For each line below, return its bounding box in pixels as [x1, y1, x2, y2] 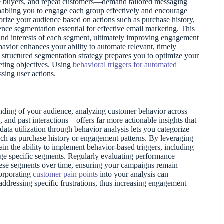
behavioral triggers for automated [73, 60, 177, 69]
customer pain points [33, 169, 98, 178]
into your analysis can [98, 169, 168, 178]
